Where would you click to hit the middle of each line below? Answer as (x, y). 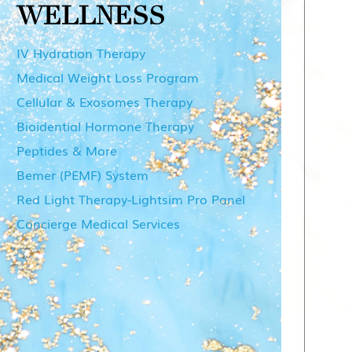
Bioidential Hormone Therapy (105, 125)
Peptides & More (66, 150)
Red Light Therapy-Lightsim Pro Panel (130, 198)
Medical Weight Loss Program (107, 77)
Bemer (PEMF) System (82, 174)
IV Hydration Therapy (81, 52)
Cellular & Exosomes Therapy (104, 101)
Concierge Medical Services (98, 223)
